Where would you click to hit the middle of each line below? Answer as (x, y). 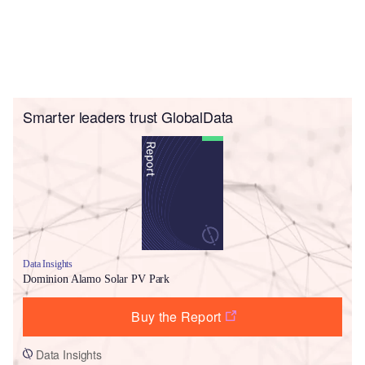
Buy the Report (176, 316)
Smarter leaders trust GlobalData (128, 116)
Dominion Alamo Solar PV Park (97, 279)
